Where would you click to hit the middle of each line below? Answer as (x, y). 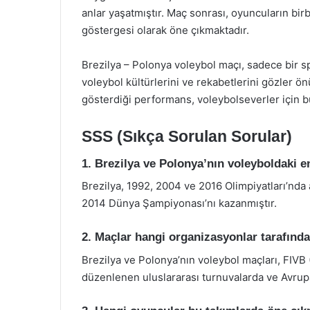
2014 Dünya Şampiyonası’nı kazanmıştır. (179, 203)
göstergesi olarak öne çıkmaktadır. (165, 30)
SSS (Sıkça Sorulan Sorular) (187, 136)
